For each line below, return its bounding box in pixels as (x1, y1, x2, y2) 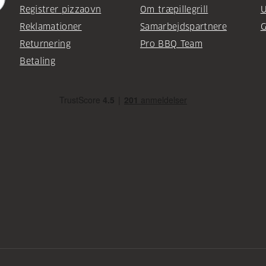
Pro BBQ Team (140, 39, 202, 50)
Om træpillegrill (140, 4, 208, 15)
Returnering (20, 39, 71, 50)
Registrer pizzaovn (20, 4, 102, 15)
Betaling (20, 56, 55, 67)
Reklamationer (20, 21, 82, 33)
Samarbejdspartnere (140, 21, 227, 33)
